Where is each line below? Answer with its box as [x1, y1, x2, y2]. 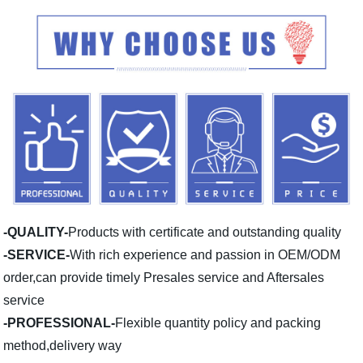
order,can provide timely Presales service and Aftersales [3, 271, 325, 285]
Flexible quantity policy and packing [115, 316, 322, 331]
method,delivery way [3, 339, 122, 353]
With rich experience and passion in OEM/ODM [70, 248, 341, 263]
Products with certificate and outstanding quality [68, 225, 342, 240]
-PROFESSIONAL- [3, 316, 116, 331]
